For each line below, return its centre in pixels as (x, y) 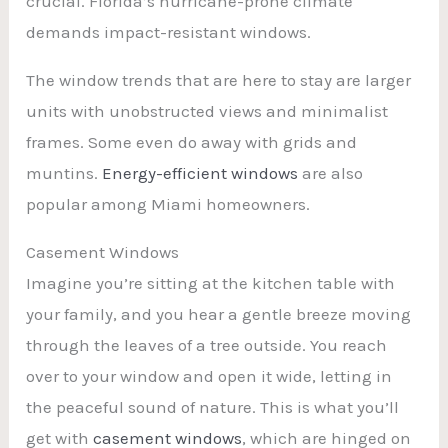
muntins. (64, 172)
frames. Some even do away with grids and (192, 141)
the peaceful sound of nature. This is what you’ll (213, 406)
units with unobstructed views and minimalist (207, 110)
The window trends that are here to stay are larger (219, 79)
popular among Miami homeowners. (168, 203)
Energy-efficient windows (200, 172)
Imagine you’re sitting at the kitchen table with (211, 282)
